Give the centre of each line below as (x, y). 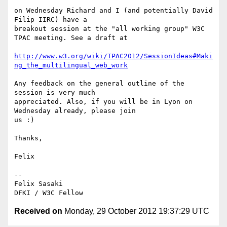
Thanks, (28, 138)
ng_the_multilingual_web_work (71, 65)
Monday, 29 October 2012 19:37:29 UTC (136, 211)
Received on (38, 211)
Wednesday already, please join (75, 111)
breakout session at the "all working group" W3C (109, 29)
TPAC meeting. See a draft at (71, 38)
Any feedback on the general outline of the (99, 84)
